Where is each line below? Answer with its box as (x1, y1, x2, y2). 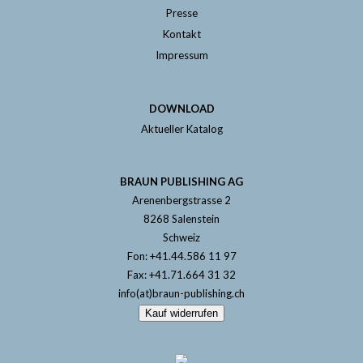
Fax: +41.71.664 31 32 (127, 268, 236, 281)
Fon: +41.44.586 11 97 (126, 250, 237, 263)
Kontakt (162, 28, 201, 41)
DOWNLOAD (148, 102, 215, 115)
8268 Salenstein (143, 212, 220, 225)
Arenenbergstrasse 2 (132, 194, 231, 207)
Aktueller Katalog (140, 122, 223, 135)
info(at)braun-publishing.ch (118, 287, 245, 300)
